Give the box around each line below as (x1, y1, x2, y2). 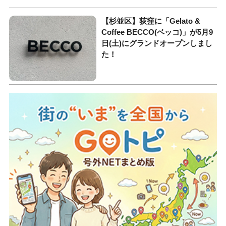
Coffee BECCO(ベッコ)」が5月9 (101, 28, 213, 37)
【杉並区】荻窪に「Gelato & (101, 17, 201, 26)
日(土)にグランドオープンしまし (101, 39, 213, 48)
